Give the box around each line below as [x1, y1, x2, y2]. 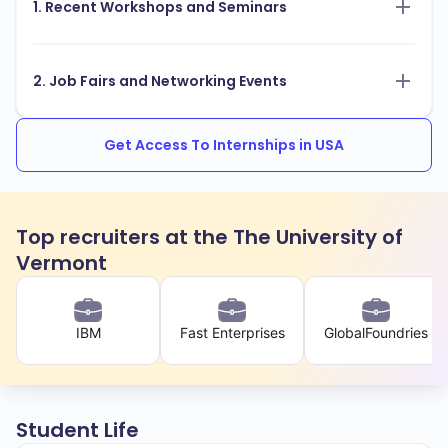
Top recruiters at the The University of [16, 223, 403, 252]
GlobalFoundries [324, 324, 428, 342]
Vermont [16, 249, 107, 278]
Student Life [16, 416, 139, 445]
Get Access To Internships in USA [104, 135, 344, 156]
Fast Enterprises [179, 324, 285, 342]
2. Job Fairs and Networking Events [33, 71, 287, 92]
